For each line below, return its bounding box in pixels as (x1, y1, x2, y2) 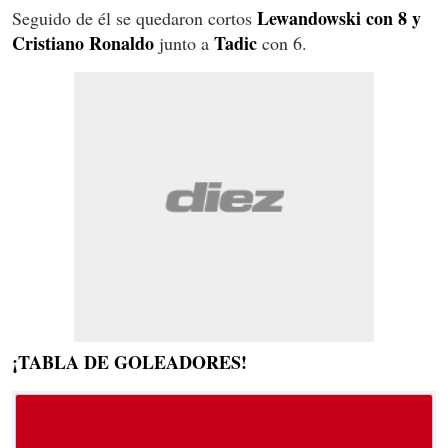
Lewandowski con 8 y (257, 4, 421, 31)
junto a (154, 30, 214, 55)
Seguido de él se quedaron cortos (12, 5, 257, 30)
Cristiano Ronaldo (12, 29, 154, 56)
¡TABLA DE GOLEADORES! (12, 348, 247, 375)
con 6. (257, 30, 307, 55)
